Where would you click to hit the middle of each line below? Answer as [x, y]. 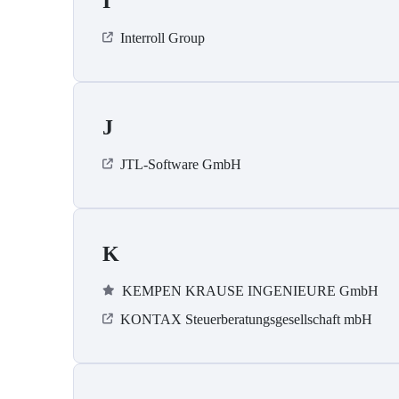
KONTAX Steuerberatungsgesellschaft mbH [246, 320]
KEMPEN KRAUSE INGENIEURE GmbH [250, 291]
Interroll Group [163, 38]
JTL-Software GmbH [181, 165]
